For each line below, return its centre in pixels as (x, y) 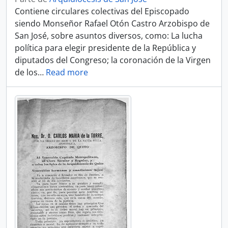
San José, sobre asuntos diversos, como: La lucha (109, 36)
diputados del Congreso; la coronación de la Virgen (113, 60)
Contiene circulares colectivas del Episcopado (102, 11)
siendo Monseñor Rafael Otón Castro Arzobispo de (112, 23)
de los (26, 72)
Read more (67, 72)
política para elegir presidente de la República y (105, 48)
